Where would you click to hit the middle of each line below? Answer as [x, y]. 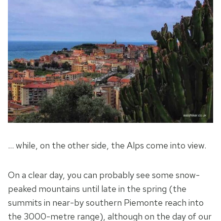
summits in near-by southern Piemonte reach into [106, 203]
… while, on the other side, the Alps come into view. [107, 146]
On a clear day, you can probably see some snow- [104, 175]
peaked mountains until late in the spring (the [97, 189]
